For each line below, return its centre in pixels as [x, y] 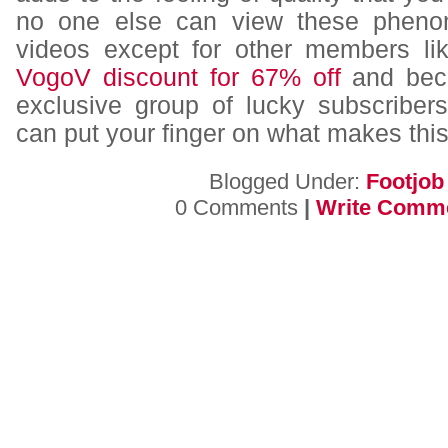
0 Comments [239, 207]
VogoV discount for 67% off [178, 77]
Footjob [404, 181]
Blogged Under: [287, 181]
